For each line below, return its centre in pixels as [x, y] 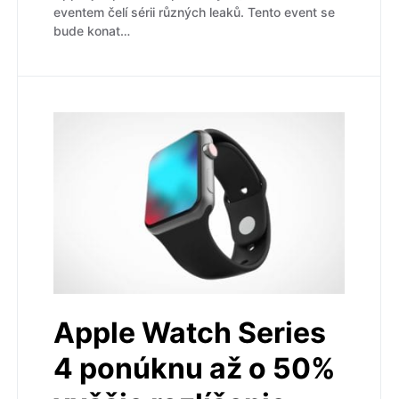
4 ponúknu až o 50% [195, 368]
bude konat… [92, 30]
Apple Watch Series [190, 332]
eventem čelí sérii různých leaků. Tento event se [194, 12]
